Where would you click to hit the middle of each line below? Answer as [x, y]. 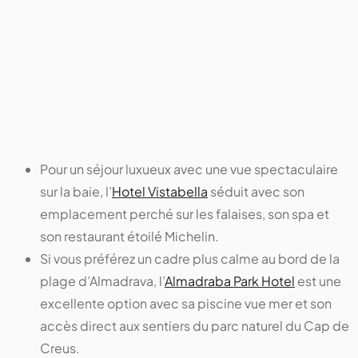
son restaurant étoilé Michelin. [129, 237]
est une [318, 281]
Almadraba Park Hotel [230, 281]
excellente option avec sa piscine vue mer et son [186, 304]
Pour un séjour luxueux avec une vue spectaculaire [189, 169]
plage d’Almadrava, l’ [102, 281]
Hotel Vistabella [160, 192]
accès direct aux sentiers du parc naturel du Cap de [195, 326]
